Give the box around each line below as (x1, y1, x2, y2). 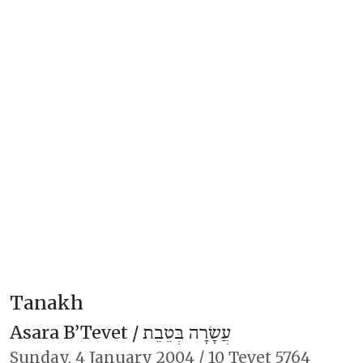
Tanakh (10, 291, 83, 314)
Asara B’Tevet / (10, 322, 143, 344)
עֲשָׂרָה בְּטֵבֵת (143, 322, 231, 344)
